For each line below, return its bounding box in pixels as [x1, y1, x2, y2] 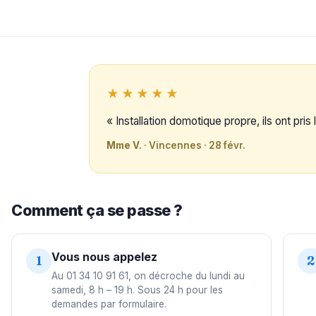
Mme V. [107, 139, 142, 151]
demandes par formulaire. [51, 298, 166, 310]
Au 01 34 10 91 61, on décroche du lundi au [51, 269, 245, 281]
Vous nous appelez [51, 249, 157, 264]
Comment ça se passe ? [11, 200, 183, 219]
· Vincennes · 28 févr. [142, 139, 245, 151]
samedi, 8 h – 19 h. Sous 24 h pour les [51, 284, 223, 296]
